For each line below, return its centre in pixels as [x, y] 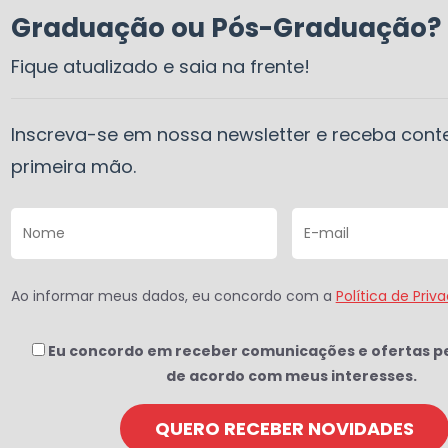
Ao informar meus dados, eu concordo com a [173, 296]
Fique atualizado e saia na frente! [160, 66]
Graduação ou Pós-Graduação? [225, 28]
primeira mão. [73, 166]
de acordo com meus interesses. [292, 376]
